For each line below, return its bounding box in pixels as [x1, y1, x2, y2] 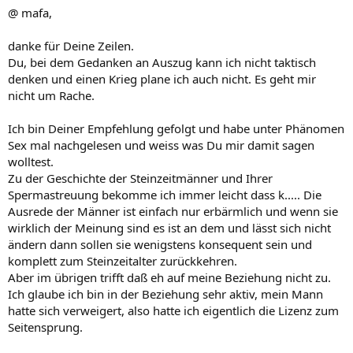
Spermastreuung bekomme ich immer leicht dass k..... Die [8, 186, 321, 203]
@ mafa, [8, 4, 52, 20]
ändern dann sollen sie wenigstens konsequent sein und [8, 236, 312, 252]
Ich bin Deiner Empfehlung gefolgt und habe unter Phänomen [8, 120, 344, 136]
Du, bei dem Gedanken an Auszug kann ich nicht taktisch [8, 54, 316, 70]
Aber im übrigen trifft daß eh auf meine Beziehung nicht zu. [8, 269, 331, 285]
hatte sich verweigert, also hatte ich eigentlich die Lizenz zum [8, 302, 339, 318]
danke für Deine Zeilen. [8, 37, 134, 54]
